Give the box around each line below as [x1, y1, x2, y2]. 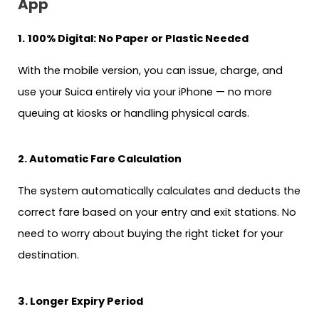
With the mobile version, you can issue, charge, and [18, 63, 283, 78]
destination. [18, 248, 79, 263]
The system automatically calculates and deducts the [18, 184, 300, 199]
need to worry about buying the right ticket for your [18, 226, 283, 241]
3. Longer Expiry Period [18, 293, 143, 308]
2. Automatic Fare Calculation [18, 152, 182, 167]
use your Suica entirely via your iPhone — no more [18, 84, 272, 99]
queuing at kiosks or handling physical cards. [18, 105, 249, 120]
